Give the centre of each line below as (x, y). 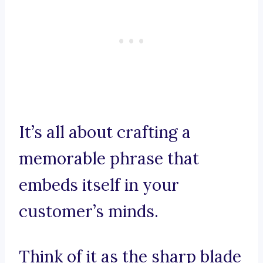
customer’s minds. (89, 212)
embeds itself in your (99, 185)
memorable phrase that (109, 159)
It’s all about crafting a (105, 132)
